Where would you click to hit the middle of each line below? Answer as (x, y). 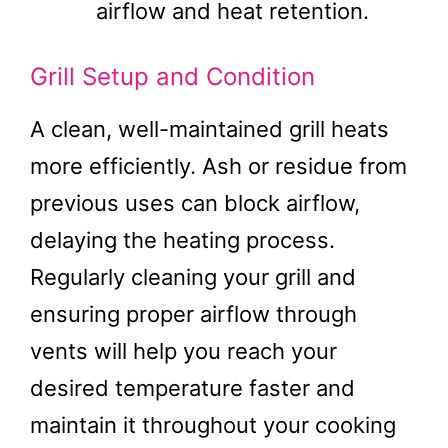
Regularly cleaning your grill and (193, 277)
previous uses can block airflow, (195, 203)
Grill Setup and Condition (172, 76)
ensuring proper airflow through (193, 314)
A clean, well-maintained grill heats (209, 129)
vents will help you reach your (183, 351)
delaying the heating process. (182, 240)
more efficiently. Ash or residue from (218, 166)
